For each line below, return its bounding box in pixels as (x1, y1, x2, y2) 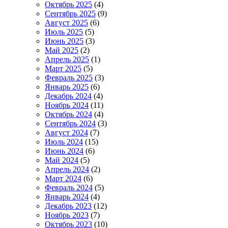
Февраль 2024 (45, 183, 93, 192)
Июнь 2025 (45, 36, 83, 45)
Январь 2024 (45, 192, 89, 201)
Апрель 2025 (45, 54, 89, 64)
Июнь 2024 (45, 146, 83, 155)
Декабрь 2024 (45, 91, 92, 100)
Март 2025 (45, 64, 81, 73)
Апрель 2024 (45, 164, 89, 174)
